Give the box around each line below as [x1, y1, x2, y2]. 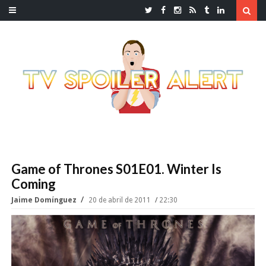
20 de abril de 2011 [88, 196, 153, 205]
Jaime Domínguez [11, 196, 78, 205]
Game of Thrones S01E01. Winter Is [11, 161, 221, 178]
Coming [11, 176, 56, 192]
